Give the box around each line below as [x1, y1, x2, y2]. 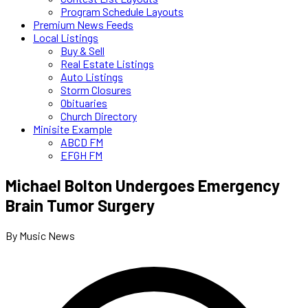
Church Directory [60, 109, 137, 122]
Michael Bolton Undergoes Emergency [5, 175, 280, 195]
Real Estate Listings [60, 57, 154, 70]
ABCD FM [60, 135, 103, 148]
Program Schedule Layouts [60, 5, 184, 18]
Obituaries [60, 96, 107, 109]
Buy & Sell [60, 44, 104, 57]
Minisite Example [33, 122, 112, 135]
